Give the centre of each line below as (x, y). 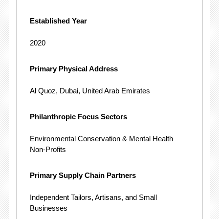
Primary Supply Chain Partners (83, 175)
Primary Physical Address (74, 68)
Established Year (58, 21)
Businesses (48, 208)
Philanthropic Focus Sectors (78, 116)
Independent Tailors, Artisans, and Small (93, 197)
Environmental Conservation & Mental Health (101, 138)
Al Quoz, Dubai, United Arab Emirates (90, 90)
